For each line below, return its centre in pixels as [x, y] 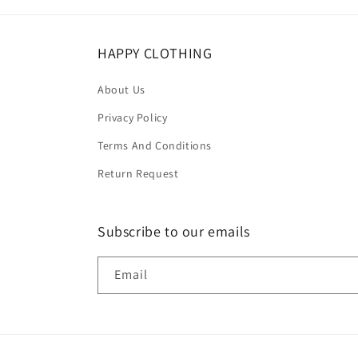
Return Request [138, 173]
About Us [121, 89]
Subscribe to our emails [174, 231]
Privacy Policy [133, 117]
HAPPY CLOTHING [155, 53]
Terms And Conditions [155, 145]
